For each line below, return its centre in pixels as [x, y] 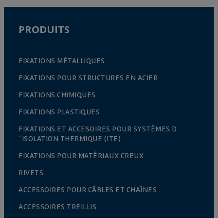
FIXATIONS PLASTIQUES [59, 112]
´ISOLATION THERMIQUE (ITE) [70, 138]
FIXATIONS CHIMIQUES [57, 95]
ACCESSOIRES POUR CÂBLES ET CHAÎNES [88, 190]
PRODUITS [44, 29]
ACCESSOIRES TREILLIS [57, 207]
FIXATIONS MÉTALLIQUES [62, 61]
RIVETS [31, 173]
